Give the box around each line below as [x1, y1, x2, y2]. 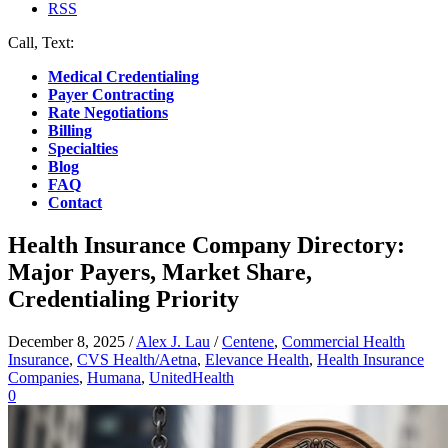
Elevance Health [205, 350, 309, 368]
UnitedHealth [149, 368, 234, 386]
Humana [87, 368, 141, 386]
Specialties [48, 140, 118, 157]
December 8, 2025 [8, 332, 125, 350]
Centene [222, 332, 274, 350]
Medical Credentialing [48, 68, 199, 85]
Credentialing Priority [8, 285, 239, 312]
